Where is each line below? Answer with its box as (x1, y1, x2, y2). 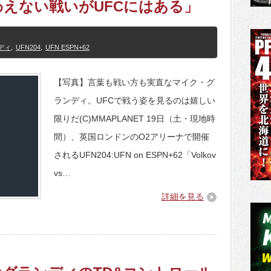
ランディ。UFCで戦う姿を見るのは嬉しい (54, 96, 215, 105)
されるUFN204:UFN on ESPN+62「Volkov (54, 150, 216, 160)
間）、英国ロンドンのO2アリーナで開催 (54, 132, 209, 142)
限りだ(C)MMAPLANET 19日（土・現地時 (54, 114, 215, 123)
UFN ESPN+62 (45, 44, 90, 51)
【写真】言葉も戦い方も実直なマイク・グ (54, 77, 215, 87)
